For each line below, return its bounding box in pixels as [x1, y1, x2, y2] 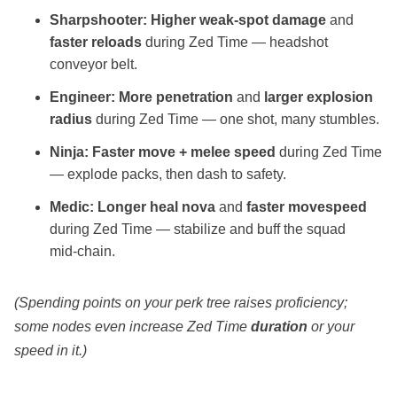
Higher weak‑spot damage [151, 12, 326, 28]
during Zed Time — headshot [142, 35, 328, 51]
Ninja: [50, 144, 89, 160]
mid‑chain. [50, 244, 115, 260]
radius [50, 112, 92, 128]
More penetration [119, 90, 233, 105]
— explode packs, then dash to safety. [50, 167, 286, 183]
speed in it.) [14, 343, 87, 359]
